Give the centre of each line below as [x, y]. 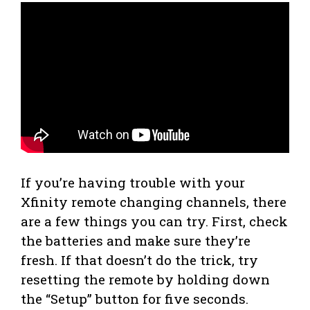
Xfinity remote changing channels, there [154, 201]
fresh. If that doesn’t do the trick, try [139, 259]
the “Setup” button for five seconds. [135, 298]
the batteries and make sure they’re [136, 240]
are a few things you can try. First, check [154, 221]
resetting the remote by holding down [145, 279]
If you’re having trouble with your [133, 182]
